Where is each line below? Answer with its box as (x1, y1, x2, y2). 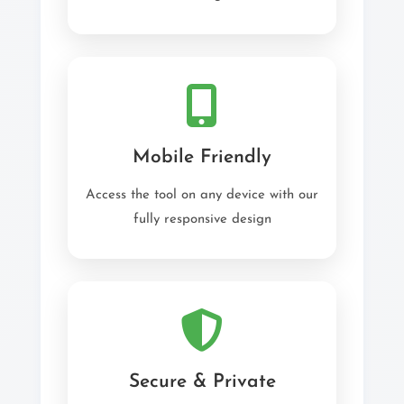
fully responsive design (133, 213, 271, 226)
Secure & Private (128, 372, 276, 391)
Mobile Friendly (133, 148, 271, 167)
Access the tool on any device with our (86, 188, 318, 202)
